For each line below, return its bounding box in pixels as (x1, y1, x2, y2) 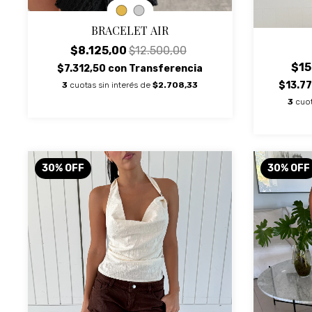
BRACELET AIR (91, 22, 169, 38)
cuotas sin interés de (70, 79, 153, 90)
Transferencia (129, 62, 203, 75)
